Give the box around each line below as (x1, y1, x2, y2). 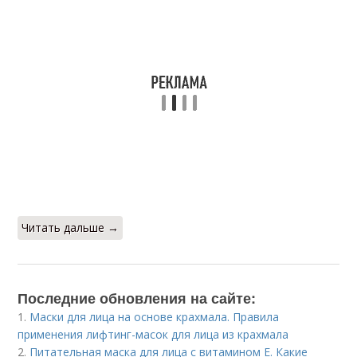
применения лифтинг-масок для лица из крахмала (18, 327, 289, 342)
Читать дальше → (22, 220, 120, 235)
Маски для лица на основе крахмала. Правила (29, 309, 280, 324)
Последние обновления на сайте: (18, 288, 257, 308)
